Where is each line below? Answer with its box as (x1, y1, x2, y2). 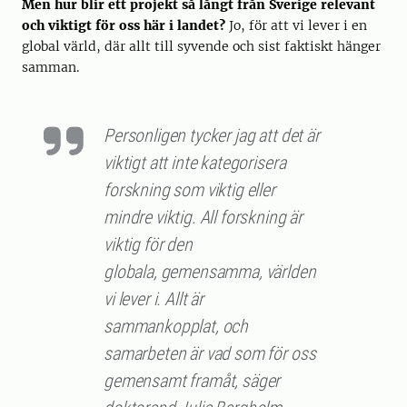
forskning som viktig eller (104, 179, 275, 202)
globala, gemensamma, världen (104, 261, 316, 283)
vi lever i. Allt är (104, 288, 203, 311)
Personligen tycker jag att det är (104, 124, 320, 147)
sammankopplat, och (104, 315, 249, 338)
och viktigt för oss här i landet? (22, 17, 225, 35)
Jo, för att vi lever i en (225, 17, 367, 35)
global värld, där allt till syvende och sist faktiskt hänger (22, 38, 381, 55)
